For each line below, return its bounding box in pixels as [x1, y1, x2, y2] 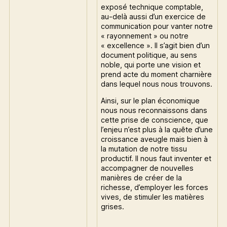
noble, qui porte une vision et [101, 60, 201, 69]
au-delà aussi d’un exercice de [101, 12, 206, 21]
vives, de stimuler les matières [101, 192, 205, 201]
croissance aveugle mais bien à [101, 134, 208, 143]
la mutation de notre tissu [101, 144, 187, 153]
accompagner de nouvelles [101, 163, 194, 172]
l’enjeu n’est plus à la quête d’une [101, 125, 213, 134]
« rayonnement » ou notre [101, 31, 189, 40]
